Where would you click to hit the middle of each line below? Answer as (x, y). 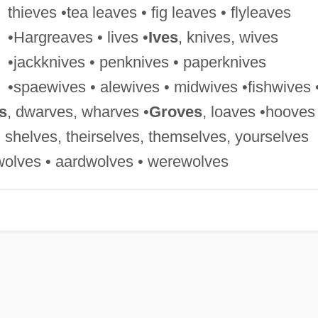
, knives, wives (228, 37)
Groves (175, 111)
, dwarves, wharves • (78, 111)
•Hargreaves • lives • (78, 37)
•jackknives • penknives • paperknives (137, 62)
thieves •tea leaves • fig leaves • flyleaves (149, 12)
